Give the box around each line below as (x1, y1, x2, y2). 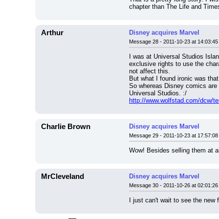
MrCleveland (41, 173, 84, 180)
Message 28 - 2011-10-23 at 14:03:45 (129, 39, 218, 44)
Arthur (41, 29, 64, 37)
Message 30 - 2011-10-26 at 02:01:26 (129, 182, 218, 188)
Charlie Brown (41, 123, 90, 131)
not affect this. (129, 67, 170, 75)
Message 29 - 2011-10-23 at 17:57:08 (129, 132, 218, 138)
